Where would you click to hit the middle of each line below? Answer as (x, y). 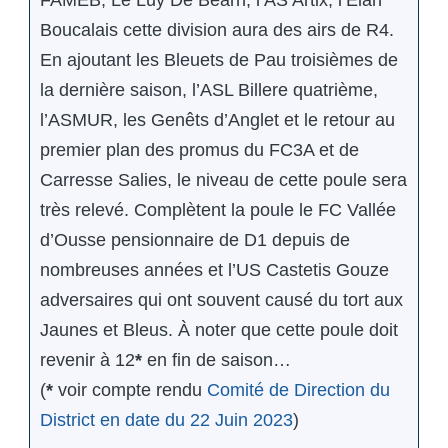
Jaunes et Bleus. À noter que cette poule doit (219, 330)
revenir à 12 (87, 360)
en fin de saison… (216, 360)
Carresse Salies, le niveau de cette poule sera (223, 180)
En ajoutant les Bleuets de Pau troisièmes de (219, 60)
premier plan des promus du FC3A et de (199, 150)
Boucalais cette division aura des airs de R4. (217, 30)
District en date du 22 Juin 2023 (166, 420)
